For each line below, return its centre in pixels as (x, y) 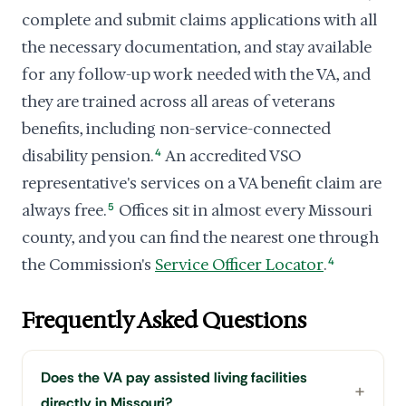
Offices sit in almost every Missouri (244, 210)
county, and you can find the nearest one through (200, 237)
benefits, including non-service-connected (176, 129)
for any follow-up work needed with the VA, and (196, 74)
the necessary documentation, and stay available (197, 47)
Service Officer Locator (239, 265)
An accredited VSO (232, 156)
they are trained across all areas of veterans (179, 101)
